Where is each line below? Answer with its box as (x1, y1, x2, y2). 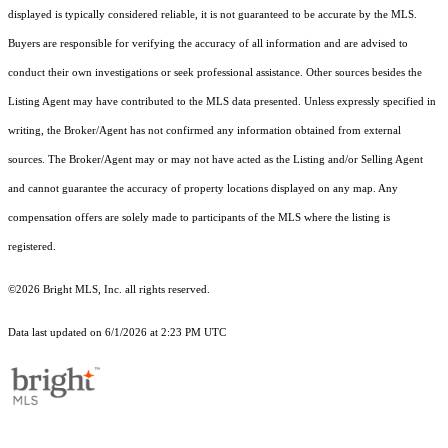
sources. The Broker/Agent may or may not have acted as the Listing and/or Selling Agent (8, 154, 423, 166)
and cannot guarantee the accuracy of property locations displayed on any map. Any (8, 183, 398, 195)
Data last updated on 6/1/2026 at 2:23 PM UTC (8, 327, 226, 339)
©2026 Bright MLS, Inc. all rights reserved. (8, 284, 210, 296)
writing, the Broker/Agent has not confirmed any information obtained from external (8, 125, 401, 137)
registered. (8, 241, 56, 253)
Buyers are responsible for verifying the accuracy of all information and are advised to (8, 38, 408, 50)
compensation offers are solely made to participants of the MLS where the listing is (8, 212, 390, 224)
